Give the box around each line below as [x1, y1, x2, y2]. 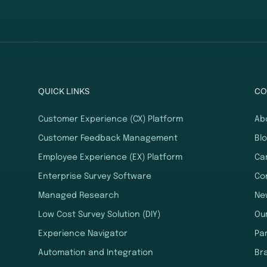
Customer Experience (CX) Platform [38, 115, 184, 124]
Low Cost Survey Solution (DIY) [38, 210, 161, 219]
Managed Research [38, 191, 120, 200]
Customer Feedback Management [38, 134, 178, 143]
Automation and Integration [38, 249, 154, 257]
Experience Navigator [38, 229, 128, 238]
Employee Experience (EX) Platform [38, 153, 183, 162]
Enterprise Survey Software [38, 172, 152, 181]
